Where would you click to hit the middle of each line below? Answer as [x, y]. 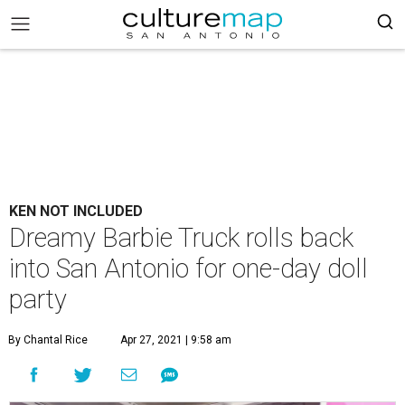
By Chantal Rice [48, 340]
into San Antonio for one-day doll [188, 268]
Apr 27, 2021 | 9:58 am [176, 340]
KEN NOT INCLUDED [76, 211]
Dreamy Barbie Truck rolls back [181, 238]
